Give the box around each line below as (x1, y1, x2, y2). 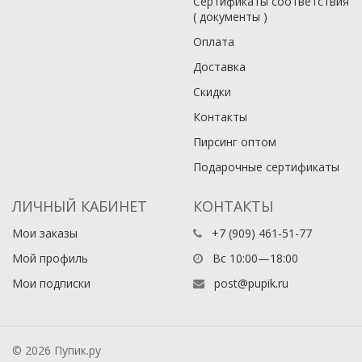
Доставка (193, 58, 246, 74)
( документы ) (193, 8, 267, 24)
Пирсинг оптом (193, 133, 276, 149)
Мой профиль (12, 250, 88, 266)
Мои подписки (12, 275, 90, 291)
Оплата (193, 33, 234, 49)
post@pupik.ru (214, 275, 288, 291)
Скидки (193, 83, 231, 99)
